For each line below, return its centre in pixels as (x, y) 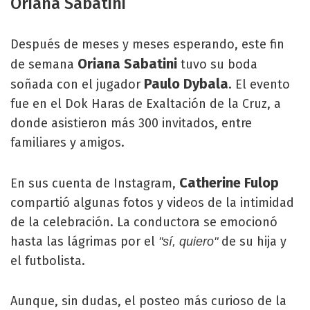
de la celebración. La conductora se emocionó (144, 222)
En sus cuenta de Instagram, (93, 183)
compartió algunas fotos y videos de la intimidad (152, 203)
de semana (44, 64)
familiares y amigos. (67, 143)
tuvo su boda (219, 64)
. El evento (259, 84)
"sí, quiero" (188, 241)
